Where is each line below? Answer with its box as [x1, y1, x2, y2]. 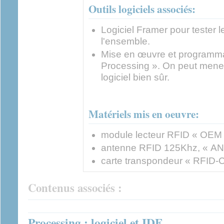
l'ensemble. [101, 35, 150, 46]
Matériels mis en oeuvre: [88, 105, 199, 121]
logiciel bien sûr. [101, 71, 169, 82]
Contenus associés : [28, 179, 126, 196]
